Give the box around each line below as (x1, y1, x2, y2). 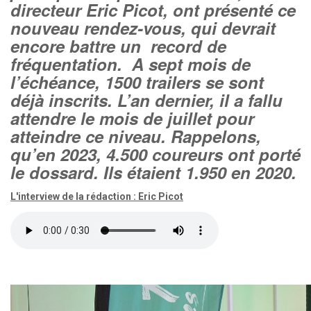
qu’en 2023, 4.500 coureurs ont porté (10, 142, 301, 166)
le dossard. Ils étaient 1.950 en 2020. (10, 160, 296, 184)
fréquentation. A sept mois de (10, 52, 251, 76)
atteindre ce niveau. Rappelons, (10, 124, 261, 148)
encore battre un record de (10, 34, 226, 58)
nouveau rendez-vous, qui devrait (10, 16, 276, 40)
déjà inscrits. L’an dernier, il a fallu (10, 88, 283, 112)
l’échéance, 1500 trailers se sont (10, 70, 264, 94)
